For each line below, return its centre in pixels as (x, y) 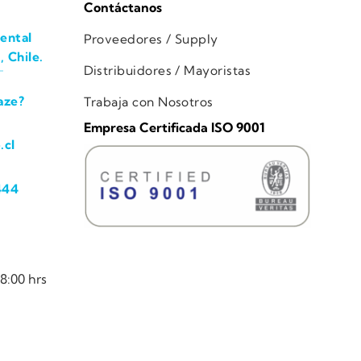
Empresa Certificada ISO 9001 (174, 128)
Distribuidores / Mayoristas (167, 70)
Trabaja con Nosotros (148, 102)
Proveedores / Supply (151, 39)
